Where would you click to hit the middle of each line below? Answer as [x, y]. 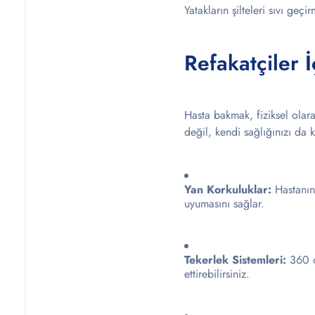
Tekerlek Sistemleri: [235, 260]
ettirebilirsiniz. [217, 274]
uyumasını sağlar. [224, 204]
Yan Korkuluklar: [228, 189]
